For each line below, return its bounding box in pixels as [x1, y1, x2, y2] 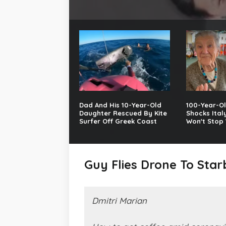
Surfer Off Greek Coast [79, 117, 157, 126]
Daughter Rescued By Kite [79, 109, 167, 118]
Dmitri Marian [92, 195, 147, 206]
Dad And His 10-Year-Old [79, 101, 161, 109]
